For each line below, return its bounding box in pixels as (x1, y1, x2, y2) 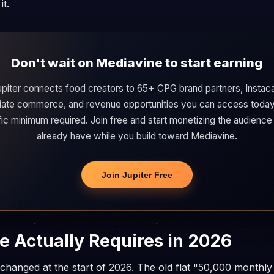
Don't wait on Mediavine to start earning (11, 55, 263, 71)
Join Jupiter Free (102, 169, 172, 180)
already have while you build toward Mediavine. (37, 130, 237, 143)
